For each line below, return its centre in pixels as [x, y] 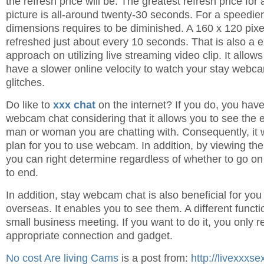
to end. [22, 173]
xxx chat [74, 105]
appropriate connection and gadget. [89, 236]
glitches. [25, 82]
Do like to [29, 105]
